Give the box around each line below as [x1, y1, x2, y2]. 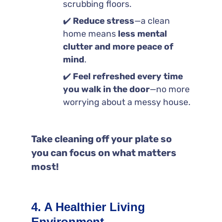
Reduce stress [72, 15, 134, 26]
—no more [149, 84, 190, 94]
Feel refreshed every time [72, 71, 183, 81]
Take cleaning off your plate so [31, 133, 172, 145]
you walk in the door [62, 84, 150, 94]
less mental [117, 28, 167, 39]
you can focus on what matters [31, 147, 176, 159]
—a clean [134, 15, 170, 26]
